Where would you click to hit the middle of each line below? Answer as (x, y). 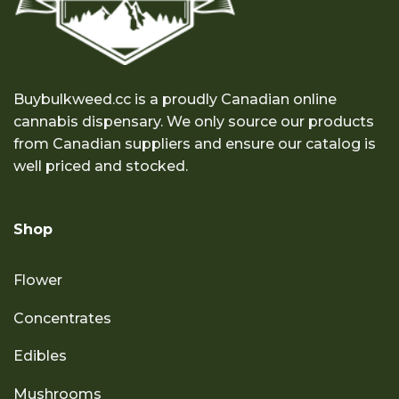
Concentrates (62, 318)
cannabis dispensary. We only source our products (194, 122)
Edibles (40, 356)
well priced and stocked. (101, 167)
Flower (37, 280)
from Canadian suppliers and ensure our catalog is (195, 144)
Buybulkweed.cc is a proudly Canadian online (175, 100)
